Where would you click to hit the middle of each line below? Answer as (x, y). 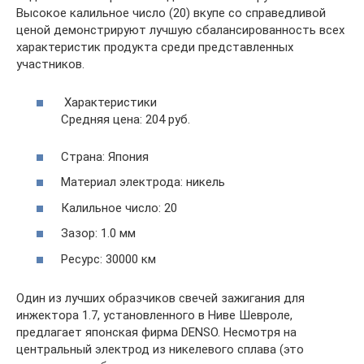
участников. (50, 64)
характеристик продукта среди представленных (155, 47)
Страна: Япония (105, 156)
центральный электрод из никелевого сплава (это (160, 349)
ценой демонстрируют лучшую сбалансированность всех (180, 30)
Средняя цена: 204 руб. (126, 119)
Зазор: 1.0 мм (98, 233)
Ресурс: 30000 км (108, 259)
